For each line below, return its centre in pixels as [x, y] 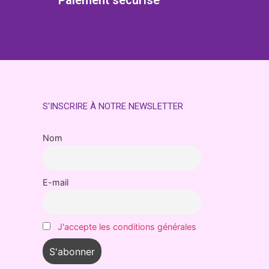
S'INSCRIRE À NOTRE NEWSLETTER [113, 106]
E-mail [56, 183]
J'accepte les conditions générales [127, 227]
